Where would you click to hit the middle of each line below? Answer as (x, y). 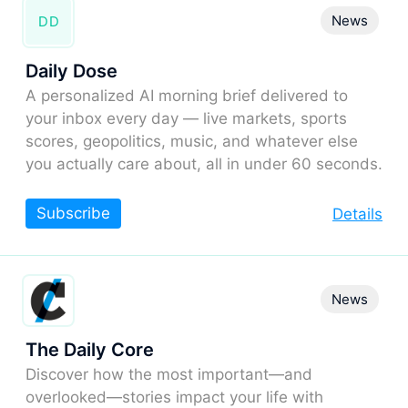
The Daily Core (90, 349)
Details (357, 214)
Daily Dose (71, 71)
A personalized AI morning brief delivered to (187, 95)
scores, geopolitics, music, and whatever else (192, 141)
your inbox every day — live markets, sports (186, 118)
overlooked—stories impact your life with (174, 397)
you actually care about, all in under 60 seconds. (204, 163)
